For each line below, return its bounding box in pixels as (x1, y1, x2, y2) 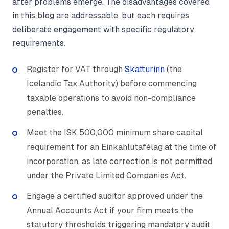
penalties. (27, 107, 63, 118)
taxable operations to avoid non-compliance (27, 93, 196, 103)
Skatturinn (125, 64, 165, 75)
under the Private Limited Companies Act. (27, 171, 186, 181)
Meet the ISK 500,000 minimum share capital (27, 128, 203, 138)
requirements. (12, 39, 65, 48)
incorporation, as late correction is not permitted (27, 156, 212, 167)
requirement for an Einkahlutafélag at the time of (27, 142, 217, 152)
